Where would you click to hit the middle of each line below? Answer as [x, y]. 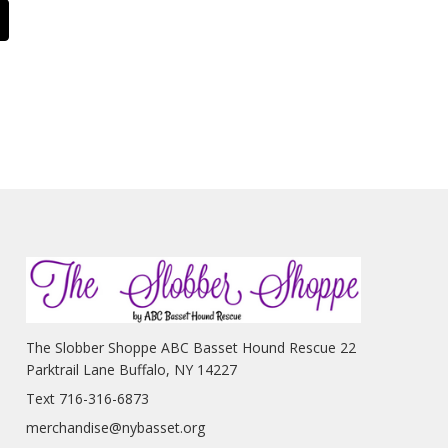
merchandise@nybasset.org [115, 427]
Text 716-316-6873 [87, 398]
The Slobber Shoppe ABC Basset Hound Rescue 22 [190, 347]
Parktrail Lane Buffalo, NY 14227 [131, 369]
